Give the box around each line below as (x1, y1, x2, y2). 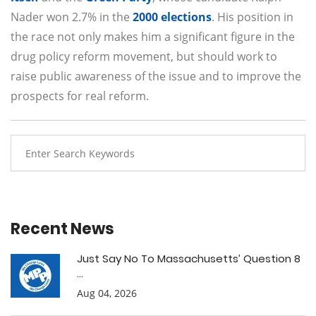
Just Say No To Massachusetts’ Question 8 (77, 251, 300, 267)
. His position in (212, 9, 293, 25)
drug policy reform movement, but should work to (11, 49, 277, 65)
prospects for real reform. (11, 88, 149, 104)
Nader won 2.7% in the (11, 9, 133, 25)
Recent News (11, 218, 114, 241)
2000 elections (133, 9, 212, 25)
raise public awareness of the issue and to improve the (11, 68, 301, 85)
